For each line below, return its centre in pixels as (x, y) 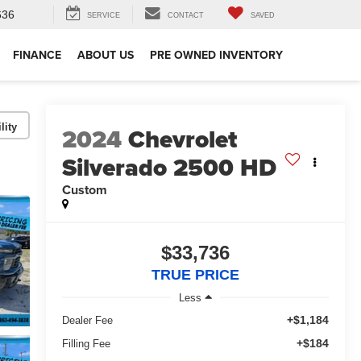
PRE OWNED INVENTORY (216, 55)
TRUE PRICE (195, 275)
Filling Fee (86, 343)
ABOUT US (106, 55)
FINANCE (37, 55)
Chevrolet (182, 140)
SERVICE (104, 16)
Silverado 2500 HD (169, 168)
